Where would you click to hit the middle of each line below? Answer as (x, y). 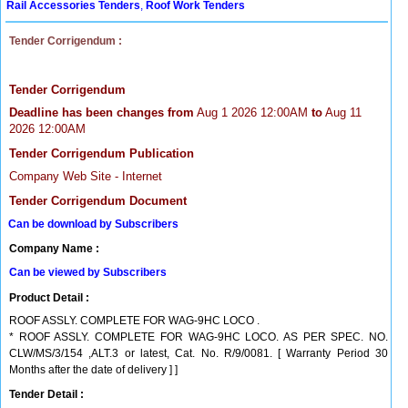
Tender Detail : (46, 394)
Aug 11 (342, 112)
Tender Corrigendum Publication (102, 153)
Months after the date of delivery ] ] (93, 370)
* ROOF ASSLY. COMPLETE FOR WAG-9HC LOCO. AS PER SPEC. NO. (199, 337)
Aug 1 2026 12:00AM (253, 112)
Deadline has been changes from (102, 112)
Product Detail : (49, 298)
